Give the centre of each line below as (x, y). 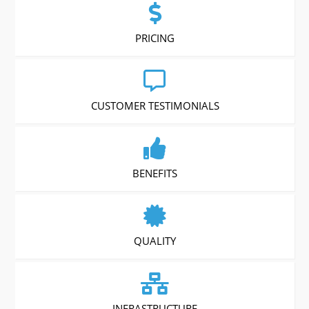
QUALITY (155, 241)
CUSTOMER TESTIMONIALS (155, 106)
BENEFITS (155, 173)
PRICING (155, 38)
